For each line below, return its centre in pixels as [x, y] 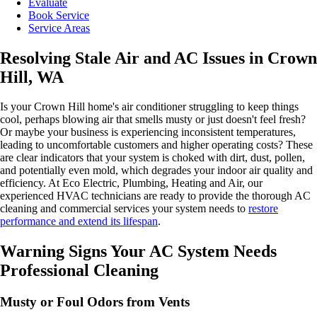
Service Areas [59, 28]
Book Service [59, 15]
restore [263, 209]
